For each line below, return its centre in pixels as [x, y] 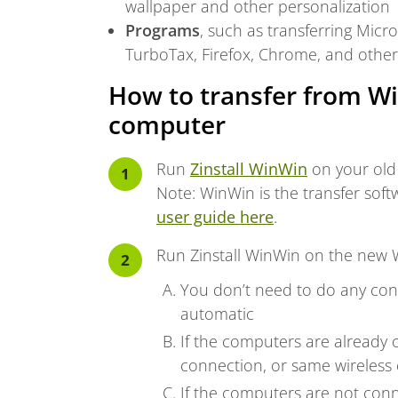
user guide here [215, 216]
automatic [217, 313]
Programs [162, 30]
